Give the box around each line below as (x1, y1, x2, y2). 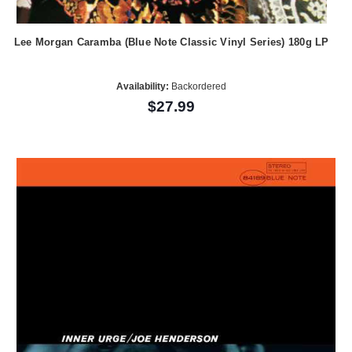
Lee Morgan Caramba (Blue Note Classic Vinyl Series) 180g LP (13, 36, 329, 49)
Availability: (116, 80, 170, 92)
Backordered (169, 80, 227, 92)
